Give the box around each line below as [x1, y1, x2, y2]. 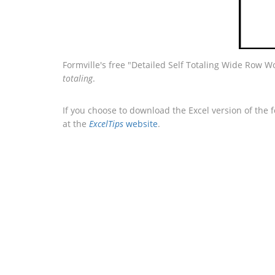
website [123, 118, 158, 130]
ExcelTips [89, 118, 123, 130]
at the [63, 118, 89, 130]
